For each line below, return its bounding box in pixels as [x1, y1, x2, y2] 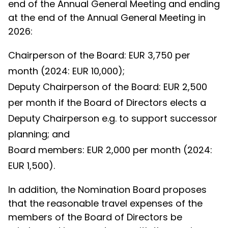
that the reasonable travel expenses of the [8, 197, 203, 210]
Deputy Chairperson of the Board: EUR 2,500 [8, 80, 207, 93]
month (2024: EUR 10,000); [8, 65, 125, 77]
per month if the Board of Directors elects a [8, 96, 206, 109]
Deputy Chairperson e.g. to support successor [8, 112, 217, 125]
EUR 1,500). [8, 159, 55, 172]
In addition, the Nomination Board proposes [8, 183, 207, 196]
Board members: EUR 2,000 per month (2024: [8, 144, 212, 156]
